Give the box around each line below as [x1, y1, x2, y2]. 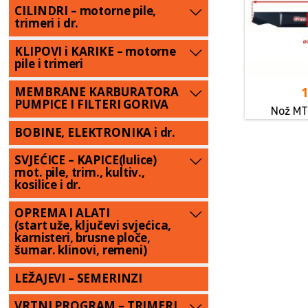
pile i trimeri [14, 56, 84, 72]
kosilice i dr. [14, 177, 82, 193]
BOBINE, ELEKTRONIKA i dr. [14, 124, 176, 140]
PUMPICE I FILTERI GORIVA [14, 96, 169, 112]
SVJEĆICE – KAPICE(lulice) [14, 152, 157, 168]
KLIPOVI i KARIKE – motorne [14, 43, 176, 60]
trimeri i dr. [14, 15, 79, 32]
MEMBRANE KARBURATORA [14, 83, 179, 100]
